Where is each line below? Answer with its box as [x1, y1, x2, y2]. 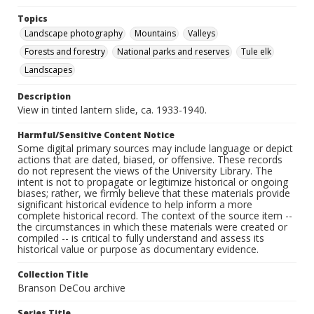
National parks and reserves [117, 46, 229, 58]
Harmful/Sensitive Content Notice [18, 129, 175, 142]
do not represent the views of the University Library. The [18, 164, 273, 178]
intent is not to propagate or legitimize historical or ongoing [18, 175, 288, 189]
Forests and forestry [25, 46, 105, 58]
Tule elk [241, 46, 271, 58]
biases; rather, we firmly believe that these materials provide [18, 186, 290, 200]
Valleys [188, 27, 215, 40]
